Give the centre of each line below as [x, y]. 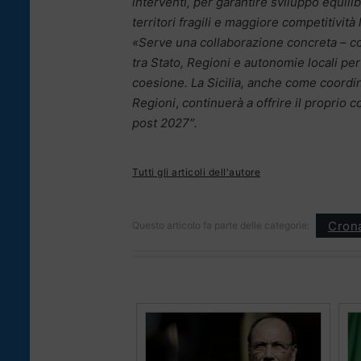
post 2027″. [165, 123]
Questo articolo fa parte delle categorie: [221, 226]
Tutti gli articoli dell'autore [196, 172]
